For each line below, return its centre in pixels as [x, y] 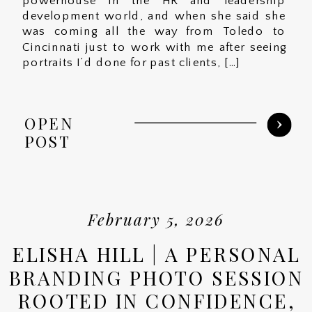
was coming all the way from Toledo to [154, 32]
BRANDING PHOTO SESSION [157, 277]
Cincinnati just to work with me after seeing [154, 47]
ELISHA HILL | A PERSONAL [157, 254]
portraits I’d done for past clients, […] [131, 63]
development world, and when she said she [154, 16]
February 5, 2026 [156, 219]
